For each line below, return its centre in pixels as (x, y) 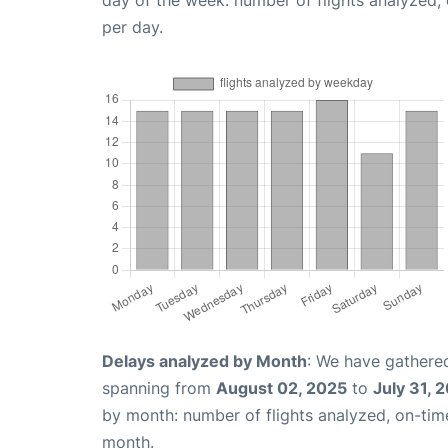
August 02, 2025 (281, 388)
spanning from (159, 388)
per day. (132, 27)
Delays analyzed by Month (204, 361)
